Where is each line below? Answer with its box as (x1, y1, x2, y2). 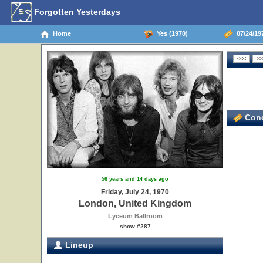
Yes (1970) (153, 29, 188, 37)
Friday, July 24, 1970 (101, 188, 169, 196)
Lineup (63, 240, 93, 249)
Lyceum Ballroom (107, 213, 163, 220)
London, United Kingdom (79, 198, 191, 208)
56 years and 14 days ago (102, 176, 168, 182)
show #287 (119, 223, 151, 230)
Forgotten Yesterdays (32, 6, 120, 16)
